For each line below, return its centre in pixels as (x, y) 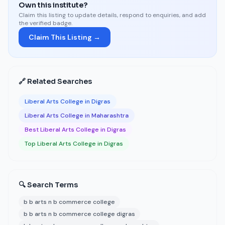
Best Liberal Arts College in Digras (75, 130)
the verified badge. (45, 23)
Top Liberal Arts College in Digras (74, 144)
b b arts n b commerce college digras (79, 214)
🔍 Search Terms (48, 185)
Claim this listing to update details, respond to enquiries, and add (112, 15)
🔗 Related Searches (55, 81)
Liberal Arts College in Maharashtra (77, 116)
